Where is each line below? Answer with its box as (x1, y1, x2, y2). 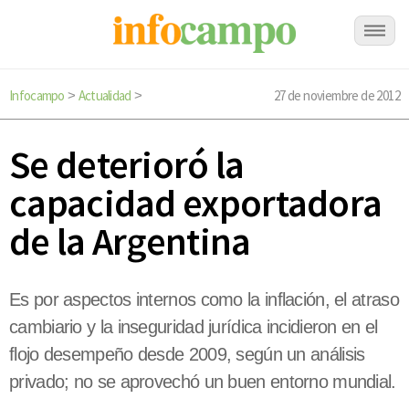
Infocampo (9, 87, 65, 104)
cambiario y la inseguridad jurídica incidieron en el (9, 317, 378, 338)
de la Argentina (9, 217, 251, 266)
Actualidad (78, 87, 131, 104)
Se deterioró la (9, 141, 245, 189)
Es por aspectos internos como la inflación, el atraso (9, 289, 399, 310)
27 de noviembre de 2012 (273, 87, 400, 104)
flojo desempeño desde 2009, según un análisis (9, 344, 365, 365)
